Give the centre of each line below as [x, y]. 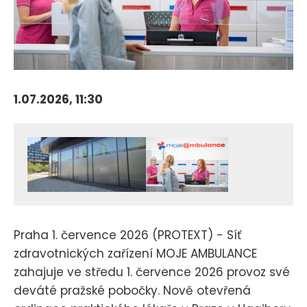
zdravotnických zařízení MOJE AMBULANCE [135, 254]
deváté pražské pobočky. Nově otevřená [132, 291]
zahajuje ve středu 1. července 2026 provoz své [152, 272]
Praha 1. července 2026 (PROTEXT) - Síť [127, 235]
